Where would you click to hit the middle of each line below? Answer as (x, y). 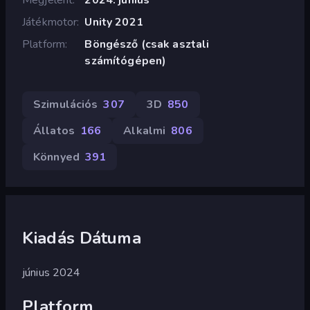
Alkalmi (145, 130)
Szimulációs (66, 104)
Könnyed (56, 157)
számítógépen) (126, 61)
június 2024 (52, 272)
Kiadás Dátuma (82, 238)
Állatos (54, 130)
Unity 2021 (114, 22)
